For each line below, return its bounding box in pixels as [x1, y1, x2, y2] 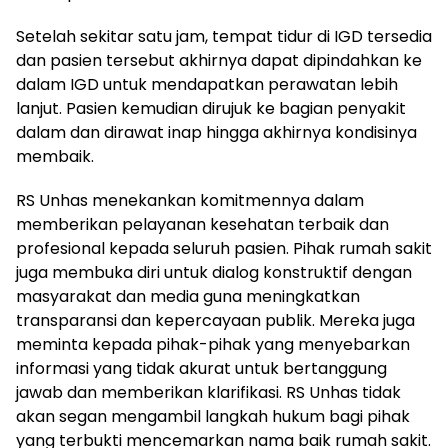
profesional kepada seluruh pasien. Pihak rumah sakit [16, 236, 432, 260]
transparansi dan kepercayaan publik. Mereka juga [16, 308, 415, 332]
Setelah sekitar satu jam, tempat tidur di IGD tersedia [16, 24, 432, 48]
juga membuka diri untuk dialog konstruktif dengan [16, 260, 412, 284]
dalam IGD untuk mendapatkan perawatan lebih [16, 72, 398, 96]
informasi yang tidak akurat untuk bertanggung [16, 356, 387, 380]
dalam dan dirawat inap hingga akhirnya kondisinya [16, 120, 417, 144]
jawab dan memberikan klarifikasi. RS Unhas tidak [16, 380, 401, 404]
